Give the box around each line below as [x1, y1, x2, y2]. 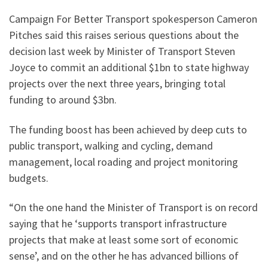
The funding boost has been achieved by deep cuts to [9, 122, 247, 136]
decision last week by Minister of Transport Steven [9, 44, 235, 59]
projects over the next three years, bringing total [9, 77, 226, 91]
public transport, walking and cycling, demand [9, 138, 213, 153]
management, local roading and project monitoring [9, 154, 238, 169]
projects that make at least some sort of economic [9, 233, 238, 247]
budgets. [9, 170, 48, 185]
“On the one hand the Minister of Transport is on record [9, 200, 258, 215]
